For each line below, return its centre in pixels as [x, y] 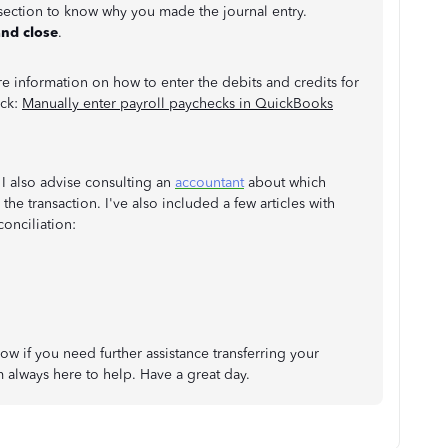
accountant [209, 182]
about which [285, 182]
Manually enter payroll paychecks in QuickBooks [177, 103]
